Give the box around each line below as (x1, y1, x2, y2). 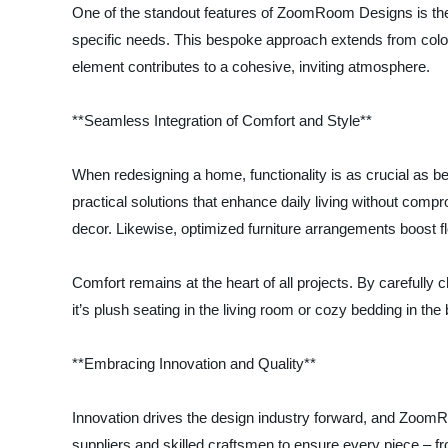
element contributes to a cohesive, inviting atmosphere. (72, 58, 430, 75)
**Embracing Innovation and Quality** (72, 355, 316, 372)
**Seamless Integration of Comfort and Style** (72, 112, 372, 129)
